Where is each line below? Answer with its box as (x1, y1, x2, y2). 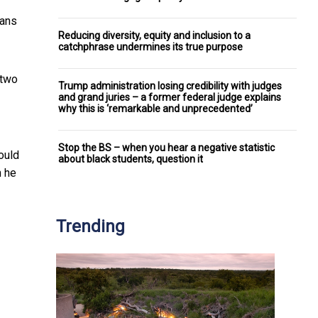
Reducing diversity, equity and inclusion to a (58, 29, 251, 41)
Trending (56, 216, 125, 236)
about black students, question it (58, 153, 203, 165)
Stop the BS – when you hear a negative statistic (58, 141, 275, 153)
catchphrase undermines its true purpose (58, 40, 243, 53)
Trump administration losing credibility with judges (58, 79, 282, 92)
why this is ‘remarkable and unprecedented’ (58, 102, 253, 114)
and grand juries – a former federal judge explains (58, 91, 281, 103)
